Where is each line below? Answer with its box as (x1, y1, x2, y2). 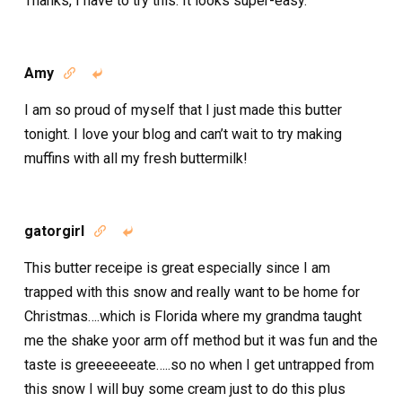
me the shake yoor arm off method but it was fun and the (24, 331, 378, 349)
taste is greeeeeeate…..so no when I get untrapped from (24, 355, 374, 373)
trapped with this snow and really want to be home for (24, 283, 360, 301)
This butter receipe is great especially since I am (24, 258, 330, 276)
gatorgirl (24, 222, 84, 240)
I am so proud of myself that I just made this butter (24, 100, 342, 118)
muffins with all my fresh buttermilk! (24, 149, 248, 167)
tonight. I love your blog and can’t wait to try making (24, 125, 342, 143)
